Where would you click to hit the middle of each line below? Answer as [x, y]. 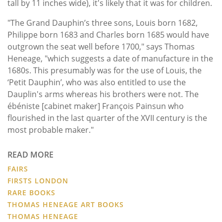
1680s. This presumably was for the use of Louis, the [105, 70]
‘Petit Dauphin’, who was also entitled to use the [97, 82]
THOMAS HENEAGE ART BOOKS [66, 204]
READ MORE [30, 154]
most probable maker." [52, 130]
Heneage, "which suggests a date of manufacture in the [110, 58]
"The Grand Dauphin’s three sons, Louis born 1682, [103, 23]
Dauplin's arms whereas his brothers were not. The [103, 94]
